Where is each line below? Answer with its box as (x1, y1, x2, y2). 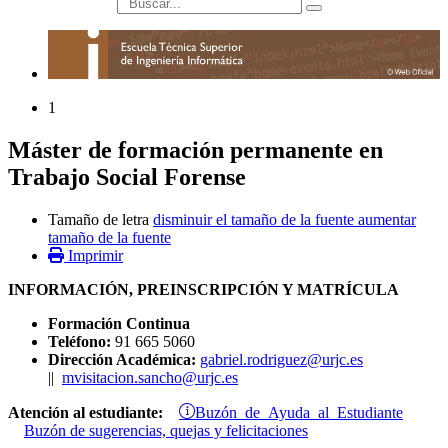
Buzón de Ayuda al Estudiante (195, 403, 403, 420)
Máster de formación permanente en (8, 137, 383, 164)
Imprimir (68, 247, 123, 265)
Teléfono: (48, 333, 111, 351)
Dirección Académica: (48, 351, 196, 369)
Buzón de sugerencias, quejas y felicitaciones (24, 422, 308, 440)
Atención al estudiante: (8, 404, 163, 422)
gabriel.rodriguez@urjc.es (200, 351, 363, 369)
